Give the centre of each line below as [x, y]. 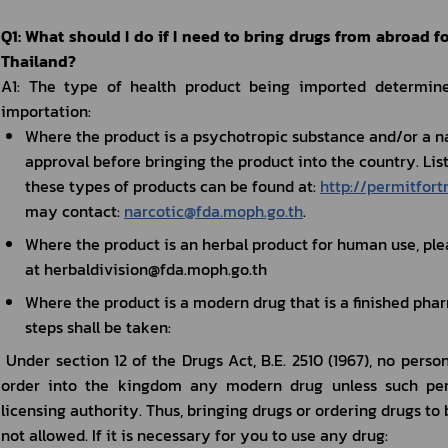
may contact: [74, 211]
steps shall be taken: [98, 327]
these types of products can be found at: [172, 186]
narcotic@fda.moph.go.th [213, 211]
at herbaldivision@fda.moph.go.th [146, 269]
